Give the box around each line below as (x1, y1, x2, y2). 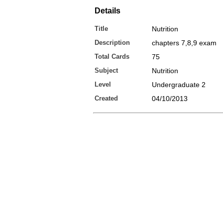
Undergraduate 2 (152, 81, 206, 89)
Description (95, 39, 130, 46)
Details (95, 6, 120, 15)
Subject (95, 67, 118, 74)
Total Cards (95, 53, 129, 60)
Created (95, 95, 118, 102)
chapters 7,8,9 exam (152, 39, 217, 47)
